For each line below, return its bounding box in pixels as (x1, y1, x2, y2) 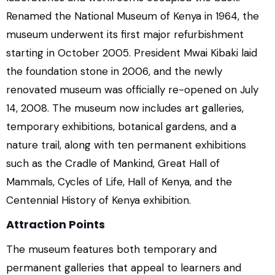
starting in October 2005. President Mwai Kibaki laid (6, 46, 257, 60)
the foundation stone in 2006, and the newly (6, 64, 222, 78)
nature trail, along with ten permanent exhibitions (6, 138, 246, 152)
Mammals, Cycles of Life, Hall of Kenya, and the (6, 175, 232, 188)
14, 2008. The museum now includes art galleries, (6, 101, 244, 115)
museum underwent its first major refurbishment (6, 28, 244, 41)
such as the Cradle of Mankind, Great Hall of (6, 157, 220, 170)
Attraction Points (6, 217, 105, 232)
